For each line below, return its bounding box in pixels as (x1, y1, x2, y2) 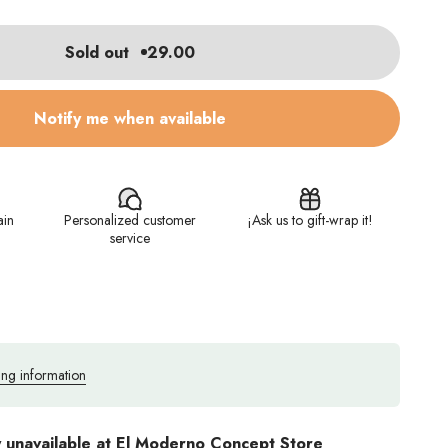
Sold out (65, 40, 130, 64)
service (110, 227, 150, 248)
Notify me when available (34, 106, 226, 130)
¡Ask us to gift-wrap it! (247, 209, 373, 230)
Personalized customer (64, 209, 196, 230)
